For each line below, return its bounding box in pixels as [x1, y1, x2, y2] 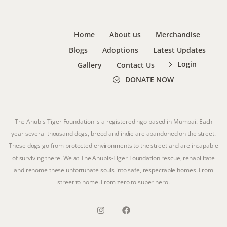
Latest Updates [153, 45, 206, 55]
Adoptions [102, 45, 138, 55]
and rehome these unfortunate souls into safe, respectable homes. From [14, 165, 213, 174]
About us [109, 29, 141, 40]
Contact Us [117, 60, 155, 70]
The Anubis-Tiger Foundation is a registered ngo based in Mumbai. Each [14, 117, 213, 126]
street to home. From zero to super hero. [57, 177, 170, 186]
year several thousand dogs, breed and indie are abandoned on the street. [11, 129, 216, 138]
